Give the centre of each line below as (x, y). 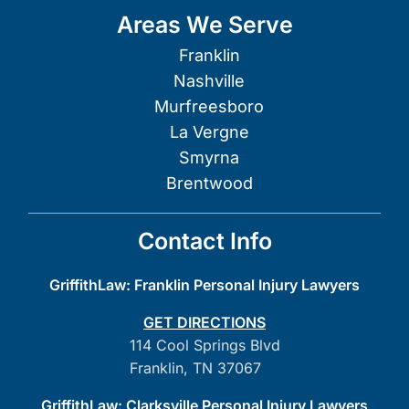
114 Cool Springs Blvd (204, 345)
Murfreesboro (209, 106)
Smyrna (209, 157)
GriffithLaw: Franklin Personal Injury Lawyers (204, 284)
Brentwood (209, 183)
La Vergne (209, 131)
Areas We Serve (204, 24)
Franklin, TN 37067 (195, 367)
